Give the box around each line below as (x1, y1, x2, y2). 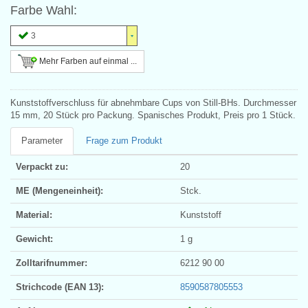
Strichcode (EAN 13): (16, 281, 104, 292)
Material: (16, 209, 52, 220)
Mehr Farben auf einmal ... (37, 56, 137, 66)
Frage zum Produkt (86, 135, 162, 146)
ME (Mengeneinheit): (16, 185, 103, 196)
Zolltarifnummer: (16, 257, 87, 268)
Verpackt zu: (16, 161, 68, 172)
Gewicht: (16, 233, 53, 244)
